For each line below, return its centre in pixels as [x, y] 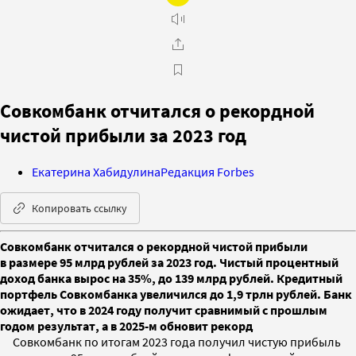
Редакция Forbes [207, 171]
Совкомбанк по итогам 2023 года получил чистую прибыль [177, 341]
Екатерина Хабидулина [96, 171]
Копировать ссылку [79, 208]
